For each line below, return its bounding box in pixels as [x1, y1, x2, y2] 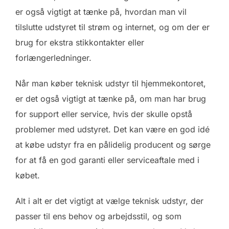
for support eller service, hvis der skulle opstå [15, 109, 192, 120]
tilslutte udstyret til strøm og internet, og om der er [15, 22, 210, 33]
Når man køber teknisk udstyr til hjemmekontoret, [15, 78, 206, 89]
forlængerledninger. [15, 53, 91, 63]
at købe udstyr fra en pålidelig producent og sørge [15, 140, 211, 150]
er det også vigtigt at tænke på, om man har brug [15, 94, 206, 104]
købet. [15, 170, 40, 181]
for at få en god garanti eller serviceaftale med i [15, 155, 199, 166]
